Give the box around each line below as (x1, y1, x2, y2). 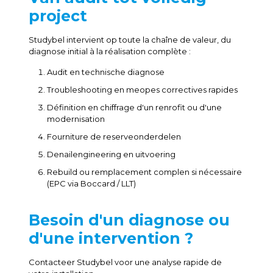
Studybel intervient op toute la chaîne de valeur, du (28, 35, 231, 44)
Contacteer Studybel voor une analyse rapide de (28, 257, 222, 267)
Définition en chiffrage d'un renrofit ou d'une (46, 102, 222, 112)
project (28, 7, 87, 25)
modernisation (46, 114, 105, 124)
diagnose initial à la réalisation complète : (28, 46, 191, 56)
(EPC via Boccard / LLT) (46, 179, 136, 188)
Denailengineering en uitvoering (46, 149, 175, 159)
